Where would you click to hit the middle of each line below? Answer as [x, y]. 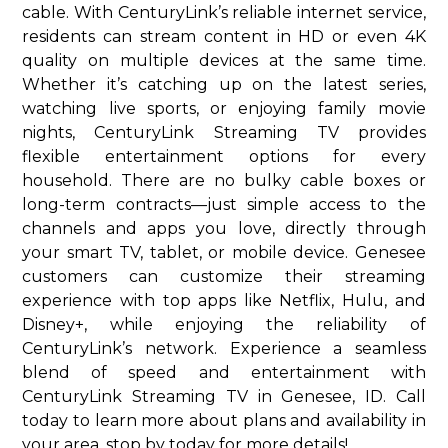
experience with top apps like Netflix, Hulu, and [224, 300]
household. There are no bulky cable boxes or [224, 180]
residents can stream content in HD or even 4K [224, 36]
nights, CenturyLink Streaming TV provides [224, 132]
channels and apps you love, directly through [224, 228]
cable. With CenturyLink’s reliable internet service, [224, 12]
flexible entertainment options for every [224, 156]
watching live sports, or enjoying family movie [224, 108]
